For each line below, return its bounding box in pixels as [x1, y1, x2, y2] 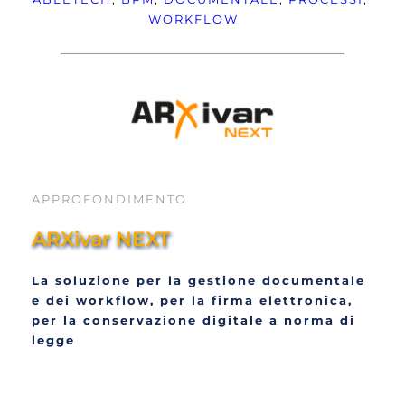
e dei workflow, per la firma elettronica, [32, 292, 353, 307]
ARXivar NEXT [32, 226, 170, 251]
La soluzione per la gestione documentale [32, 272, 365, 287]
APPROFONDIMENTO [32, 191, 187, 206]
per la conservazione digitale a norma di [32, 312, 355, 327]
